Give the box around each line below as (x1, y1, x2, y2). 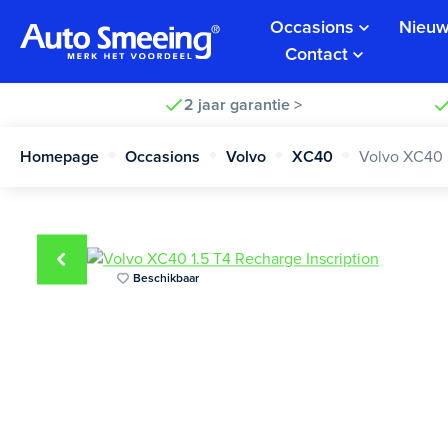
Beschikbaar (133, 270, 199, 285)
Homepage (20, 146, 99, 167)
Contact (285, 43, 348, 66)
